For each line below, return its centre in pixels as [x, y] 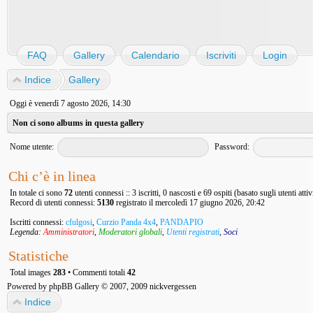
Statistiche [38, 256]
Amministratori [69, 232]
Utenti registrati [193, 232]
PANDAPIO [182, 222]
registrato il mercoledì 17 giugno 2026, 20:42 [189, 203]
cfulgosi [79, 222]
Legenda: [27, 232]
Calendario [155, 55]
